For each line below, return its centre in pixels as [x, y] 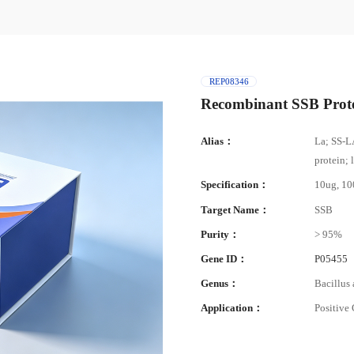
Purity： [220, 234]
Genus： [220, 284]
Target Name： [235, 210]
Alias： [218, 142]
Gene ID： [224, 259]
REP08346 [229, 82]
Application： [232, 309]
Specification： [235, 185]
